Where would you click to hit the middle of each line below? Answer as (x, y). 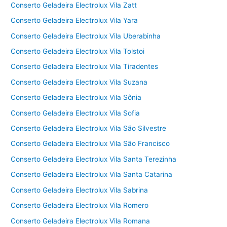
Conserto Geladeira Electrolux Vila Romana (81, 221)
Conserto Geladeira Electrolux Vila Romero (80, 205)
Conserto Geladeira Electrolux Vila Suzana (79, 82)
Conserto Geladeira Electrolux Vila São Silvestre (89, 128)
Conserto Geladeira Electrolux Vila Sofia (75, 113)
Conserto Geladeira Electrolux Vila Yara (74, 21)
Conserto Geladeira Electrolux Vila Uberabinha (86, 36)
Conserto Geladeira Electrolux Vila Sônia (76, 98)
